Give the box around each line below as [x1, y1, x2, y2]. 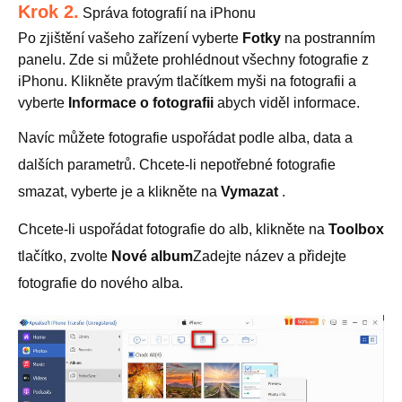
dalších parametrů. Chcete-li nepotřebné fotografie [18, 156, 336, 172]
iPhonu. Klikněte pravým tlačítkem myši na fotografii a [18, 73, 356, 89]
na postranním [281, 30, 375, 46]
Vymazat [221, 183, 282, 199]
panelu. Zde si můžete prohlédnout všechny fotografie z [18, 51, 369, 67]
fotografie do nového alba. [18, 275, 183, 291]
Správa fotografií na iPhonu [79, 4, 256, 21]
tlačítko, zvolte [18, 248, 111, 264]
